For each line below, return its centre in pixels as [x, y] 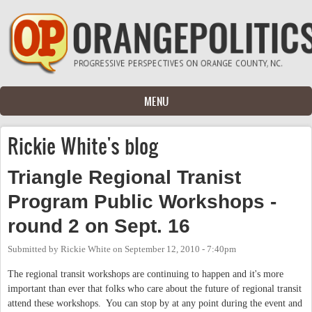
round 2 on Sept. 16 [99, 226]
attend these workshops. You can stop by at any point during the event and [155, 303]
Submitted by [34, 249]
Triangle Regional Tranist [124, 177]
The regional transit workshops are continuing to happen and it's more [146, 274]
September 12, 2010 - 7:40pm [180, 249]
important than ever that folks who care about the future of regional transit [155, 288]
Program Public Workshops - [142, 201]
